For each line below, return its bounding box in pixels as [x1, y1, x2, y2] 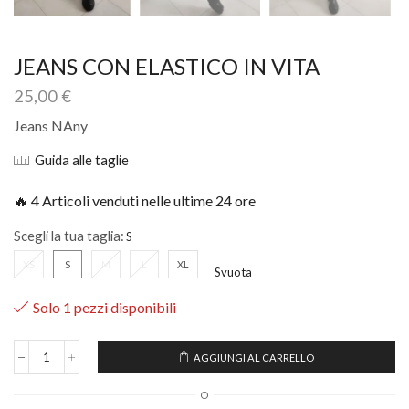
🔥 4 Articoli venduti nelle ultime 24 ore [14, 192, 256, 210]
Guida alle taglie [35, 152, 129, 169]
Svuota [215, 264, 252, 279]
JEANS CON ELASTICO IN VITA [14, 53, 320, 80]
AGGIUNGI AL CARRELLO [194, 351, 314, 363]
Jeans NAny [14, 116, 88, 134]
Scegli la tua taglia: [14, 227, 124, 245]
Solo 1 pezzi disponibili [33, 299, 176, 317]
